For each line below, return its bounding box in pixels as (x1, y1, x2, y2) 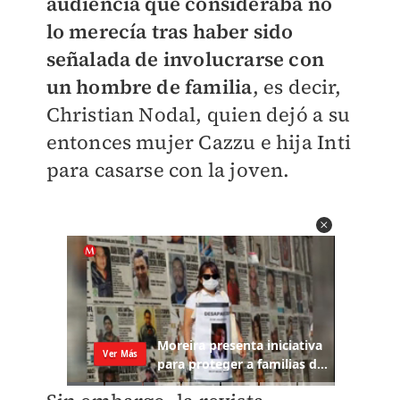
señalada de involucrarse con (46, 46, 325, 73)
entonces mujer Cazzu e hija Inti (46, 129, 351, 156)
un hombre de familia (46, 73, 253, 101)
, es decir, (252, 73, 342, 101)
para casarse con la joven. (46, 156, 290, 184)
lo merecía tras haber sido (46, 18, 294, 46)
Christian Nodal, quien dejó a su (46, 101, 350, 129)
